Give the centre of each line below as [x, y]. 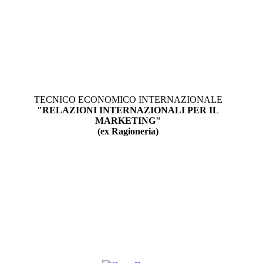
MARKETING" [128, 121]
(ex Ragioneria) [128, 131]
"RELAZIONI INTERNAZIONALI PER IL [128, 110]
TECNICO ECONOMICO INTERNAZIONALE [128, 100]
